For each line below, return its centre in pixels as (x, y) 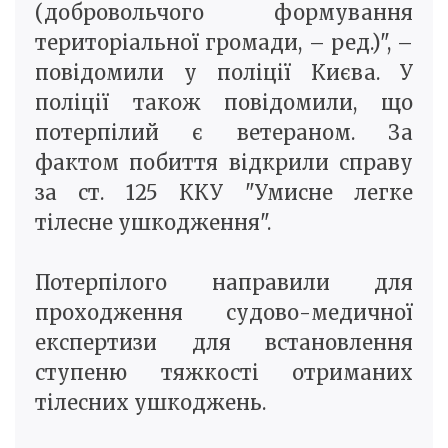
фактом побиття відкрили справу (224, 163)
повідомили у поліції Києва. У (224, 73)
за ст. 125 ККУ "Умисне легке (224, 193)
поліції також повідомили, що (224, 103)
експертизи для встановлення (224, 343)
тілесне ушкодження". (153, 223)
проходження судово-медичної (224, 313)
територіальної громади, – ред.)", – (224, 43)
